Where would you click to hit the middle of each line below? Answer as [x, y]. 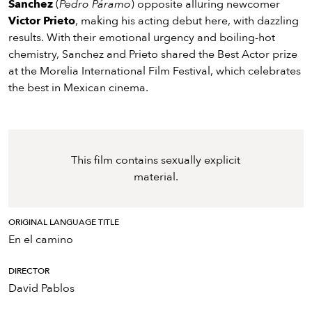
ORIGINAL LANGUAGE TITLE [64, 223]
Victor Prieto [42, 21]
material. [156, 177]
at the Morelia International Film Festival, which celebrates [155, 71]
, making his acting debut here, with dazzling [187, 21]
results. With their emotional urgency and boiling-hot [142, 38]
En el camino [41, 240]
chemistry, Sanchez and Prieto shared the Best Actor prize [153, 55]
